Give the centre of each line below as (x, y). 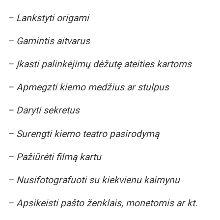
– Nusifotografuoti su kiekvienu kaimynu (94, 180)
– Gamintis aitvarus (49, 41)
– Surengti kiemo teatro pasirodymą (83, 134)
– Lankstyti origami (48, 18)
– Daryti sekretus (43, 110)
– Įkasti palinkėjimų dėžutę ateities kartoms (99, 64)
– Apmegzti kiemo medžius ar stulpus (88, 87)
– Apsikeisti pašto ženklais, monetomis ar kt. (102, 203)
